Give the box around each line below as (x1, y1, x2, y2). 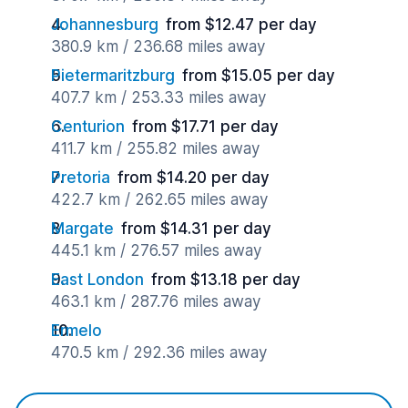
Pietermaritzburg (51, 66, 175, 85)
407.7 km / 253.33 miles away (51, 88, 266, 107)
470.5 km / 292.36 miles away (51, 343, 267, 362)
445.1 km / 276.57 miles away (51, 241, 261, 260)
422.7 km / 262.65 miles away (51, 190, 268, 209)
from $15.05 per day (182, 66, 335, 85)
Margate (51, 219, 114, 238)
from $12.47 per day (166, 15, 317, 34)
